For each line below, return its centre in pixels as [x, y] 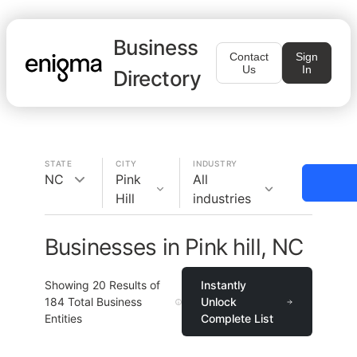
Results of [133, 285]
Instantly [224, 285]
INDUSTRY [215, 163]
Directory [157, 78]
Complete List [237, 318]
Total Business [103, 302]
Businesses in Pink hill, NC [174, 247]
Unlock [219, 302]
